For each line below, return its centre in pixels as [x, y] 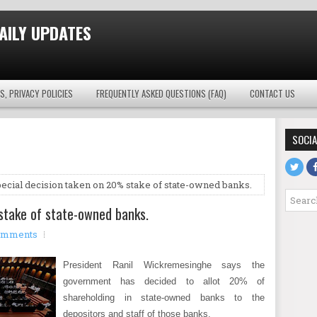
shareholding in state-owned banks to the [164, 298]
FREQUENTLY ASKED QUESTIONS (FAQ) [161, 93]
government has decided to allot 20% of [164, 281]
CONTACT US [272, 93]
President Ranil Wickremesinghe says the [164, 265]
